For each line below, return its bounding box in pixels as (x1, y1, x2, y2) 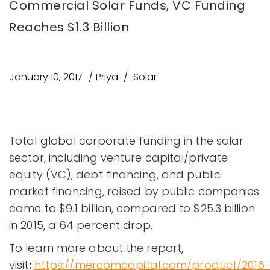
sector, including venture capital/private (9, 150, 228, 165)
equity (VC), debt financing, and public (9, 167, 221, 182)
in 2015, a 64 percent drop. (9, 218, 152, 233)
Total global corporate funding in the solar (9, 133, 244, 148)
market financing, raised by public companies (9, 184, 260, 199)
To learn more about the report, (9, 240, 184, 256)
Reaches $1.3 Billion (9, 19, 129, 36)
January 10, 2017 (9, 70, 83, 84)
